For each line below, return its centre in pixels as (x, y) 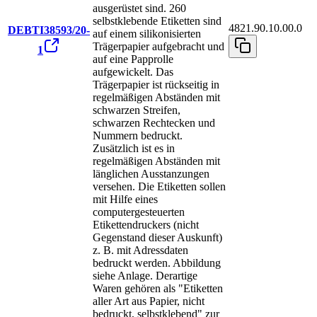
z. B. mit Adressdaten (140, 250)
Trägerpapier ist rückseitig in (156, 85)
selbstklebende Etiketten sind (157, 21)
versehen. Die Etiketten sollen (159, 187)
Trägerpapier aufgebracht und (158, 47)
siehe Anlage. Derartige (145, 276)
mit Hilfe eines (125, 200)
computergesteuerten (139, 212)
